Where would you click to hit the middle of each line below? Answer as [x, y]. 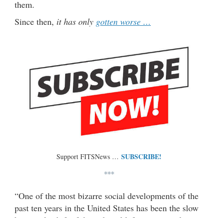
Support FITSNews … [89, 156]
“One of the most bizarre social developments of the [107, 195]
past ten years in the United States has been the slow [107, 208]
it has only [76, 21]
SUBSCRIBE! [141, 156]
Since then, [36, 21]
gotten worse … [123, 21]
